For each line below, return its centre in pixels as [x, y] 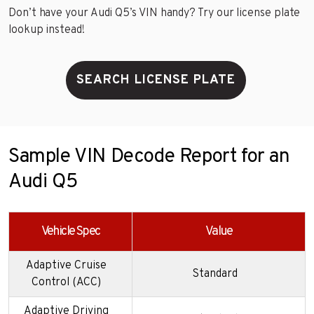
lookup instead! [47, 30]
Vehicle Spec [70, 231]
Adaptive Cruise [66, 265]
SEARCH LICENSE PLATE [156, 80]
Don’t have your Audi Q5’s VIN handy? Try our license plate [155, 13]
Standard [214, 274]
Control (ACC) [66, 282]
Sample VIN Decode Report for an [149, 157]
